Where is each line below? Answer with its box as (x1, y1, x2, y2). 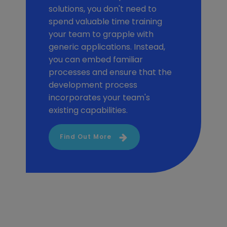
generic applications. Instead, (48, 41, 165, 53)
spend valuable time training (48, 15, 162, 27)
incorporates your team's (48, 91, 150, 103)
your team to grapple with (48, 28, 154, 40)
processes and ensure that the (48, 66, 172, 78)
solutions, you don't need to (48, 3, 157, 15)
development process (48, 79, 137, 91)
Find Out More (59, 133, 111, 141)
